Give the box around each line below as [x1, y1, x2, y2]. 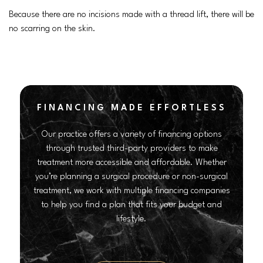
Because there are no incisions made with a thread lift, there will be [9, 10, 254, 19]
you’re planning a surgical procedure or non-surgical [35, 172, 228, 181]
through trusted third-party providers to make [45, 144, 218, 153]
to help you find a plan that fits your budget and [41, 200, 222, 210]
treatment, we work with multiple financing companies [33, 186, 230, 195]
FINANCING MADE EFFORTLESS [36, 103, 227, 113]
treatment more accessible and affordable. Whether [36, 158, 227, 167]
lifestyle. [116, 214, 147, 224]
